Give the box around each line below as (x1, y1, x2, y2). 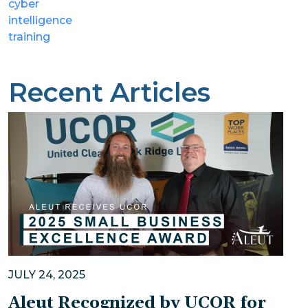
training (8, 30, 50, 44)
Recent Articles (8, 76, 210, 109)
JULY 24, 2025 (8, 268, 85, 282)
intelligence (8, 14, 72, 27)
